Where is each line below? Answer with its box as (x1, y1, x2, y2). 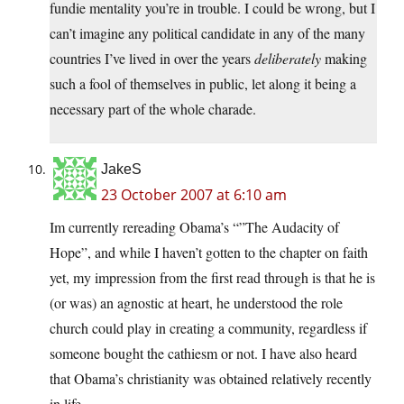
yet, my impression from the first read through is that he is (50, 268, 375, 288)
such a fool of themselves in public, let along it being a (50, 74, 356, 94)
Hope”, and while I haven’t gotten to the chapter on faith (50, 243, 368, 262)
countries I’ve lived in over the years (50, 49, 254, 69)
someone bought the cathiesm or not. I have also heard (50, 344, 357, 363)
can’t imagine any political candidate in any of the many (50, 23, 365, 43)
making (321, 49, 367, 69)
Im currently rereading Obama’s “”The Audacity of (50, 217, 339, 237)
